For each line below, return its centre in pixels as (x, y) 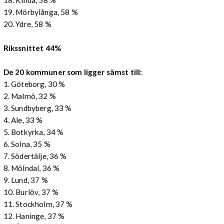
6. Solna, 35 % (27, 144)
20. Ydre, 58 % (27, 24)
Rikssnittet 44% (32, 48)
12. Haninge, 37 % (34, 216)
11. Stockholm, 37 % (38, 204)
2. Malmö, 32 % (29, 96)
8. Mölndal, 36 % (31, 168)
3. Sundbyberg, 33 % (37, 108)
